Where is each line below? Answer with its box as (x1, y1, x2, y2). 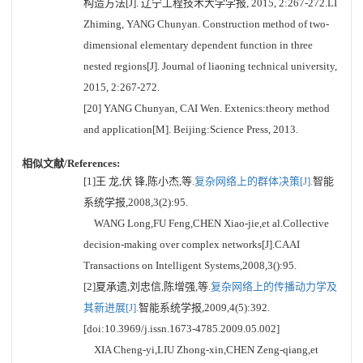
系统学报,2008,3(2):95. (83, 196, 188, 208)
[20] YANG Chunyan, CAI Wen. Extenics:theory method (83, 102, 330, 114)
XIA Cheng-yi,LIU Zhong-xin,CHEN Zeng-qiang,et (83, 344, 318, 356)
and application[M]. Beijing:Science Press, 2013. (83, 123, 298, 135)
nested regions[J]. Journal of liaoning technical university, (83, 60, 337, 72)
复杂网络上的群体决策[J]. (194, 175, 313, 187)
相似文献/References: (22, 157, 120, 169)
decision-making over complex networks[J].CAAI (83, 238, 300, 250)
